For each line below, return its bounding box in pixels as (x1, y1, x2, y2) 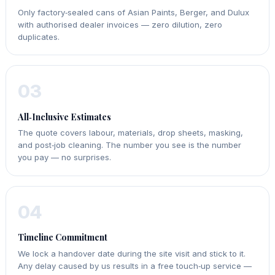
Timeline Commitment (18, 231, 108, 244)
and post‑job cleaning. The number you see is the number (18, 140, 242, 150)
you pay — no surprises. (18, 152, 112, 163)
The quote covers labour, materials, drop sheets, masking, (18, 128, 244, 138)
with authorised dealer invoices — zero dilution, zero (18, 19, 223, 29)
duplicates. (18, 31, 60, 42)
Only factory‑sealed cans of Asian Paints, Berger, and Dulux (18, 7, 250, 17)
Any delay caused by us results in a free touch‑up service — (18, 260, 252, 271)
